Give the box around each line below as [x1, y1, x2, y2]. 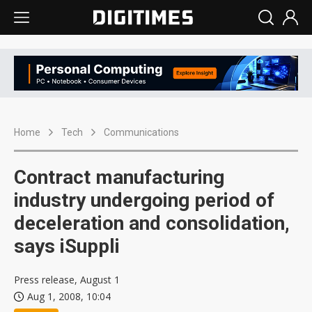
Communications [104, 127, 179, 139]
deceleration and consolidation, [14, 212, 290, 235]
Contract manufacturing [14, 166, 224, 189]
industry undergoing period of [14, 189, 274, 212]
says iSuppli [14, 235, 120, 258]
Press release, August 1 [14, 273, 120, 287]
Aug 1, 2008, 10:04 [27, 290, 111, 304]
